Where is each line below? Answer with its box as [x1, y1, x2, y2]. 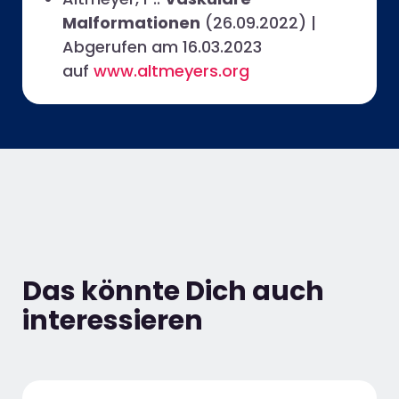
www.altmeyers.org [94, 59, 249, 82]
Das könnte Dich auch [22, 273, 324, 311]
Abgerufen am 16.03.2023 [62, 35, 262, 58]
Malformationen [62, 11, 200, 34]
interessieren [22, 302, 203, 340]
